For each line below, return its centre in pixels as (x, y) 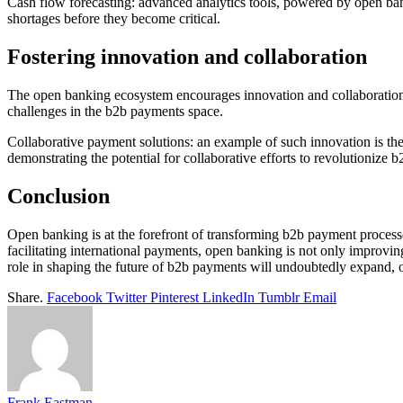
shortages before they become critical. (114, 18)
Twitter (126, 297)
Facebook (75, 297)
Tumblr (279, 297)
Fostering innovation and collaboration (187, 56)
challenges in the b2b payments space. (115, 111)
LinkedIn (228, 297)
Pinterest (175, 297)
